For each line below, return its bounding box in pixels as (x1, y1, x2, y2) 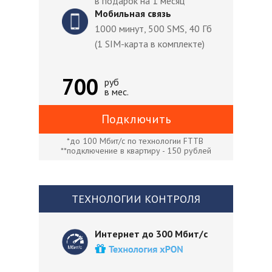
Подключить (101, 111, 171, 127)
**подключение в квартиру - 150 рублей (61, 145, 211, 156)
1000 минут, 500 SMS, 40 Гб (95, 22, 212, 35)
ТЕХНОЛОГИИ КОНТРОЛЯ (72, 192, 200, 206)
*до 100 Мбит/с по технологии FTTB (66, 135, 206, 146)
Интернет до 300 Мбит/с (95, 228, 210, 240)
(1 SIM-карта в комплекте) (95, 38, 205, 50)
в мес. (104, 86, 129, 98)
